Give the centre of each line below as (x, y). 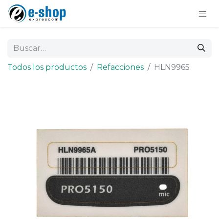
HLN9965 (172, 67)
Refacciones (120, 67)
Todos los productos (47, 67)
